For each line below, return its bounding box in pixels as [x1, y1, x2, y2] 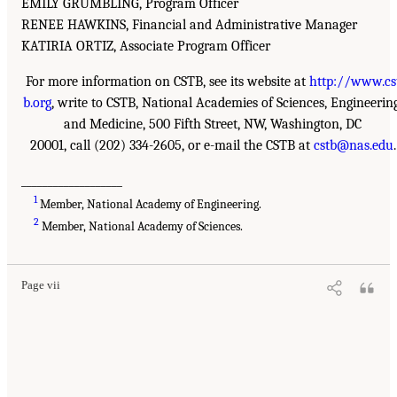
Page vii [21, 278, 60, 292]
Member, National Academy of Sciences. [39, 218, 244, 234]
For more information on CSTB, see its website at [25, 74, 309, 90]
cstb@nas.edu [313, 137, 393, 154]
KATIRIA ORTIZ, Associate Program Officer [21, 38, 270, 55]
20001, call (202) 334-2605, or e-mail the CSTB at [29, 137, 314, 154]
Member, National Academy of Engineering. [37, 196, 262, 212]
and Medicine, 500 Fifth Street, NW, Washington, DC [64, 116, 362, 133]
